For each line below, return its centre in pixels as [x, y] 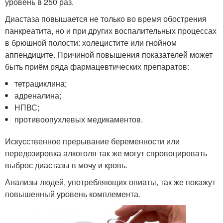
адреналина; [38, 95]
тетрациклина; [41, 83]
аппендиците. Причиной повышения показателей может [109, 54]
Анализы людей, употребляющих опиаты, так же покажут [110, 182]
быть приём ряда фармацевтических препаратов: [97, 66]
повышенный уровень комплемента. [73, 194]
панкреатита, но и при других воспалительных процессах [111, 30]
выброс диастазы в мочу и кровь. [66, 165]
